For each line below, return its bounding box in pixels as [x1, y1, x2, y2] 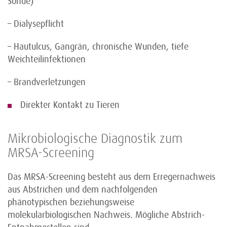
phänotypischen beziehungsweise [8, 197, 134, 207]
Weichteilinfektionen [8, 54, 86, 64]
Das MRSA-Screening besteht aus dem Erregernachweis [8, 172, 215, 182]
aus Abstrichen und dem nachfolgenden [8, 184, 158, 195]
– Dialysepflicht [8, 19, 64, 29]
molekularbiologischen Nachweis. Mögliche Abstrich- [8, 210, 205, 220]
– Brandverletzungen [8, 77, 86, 87]
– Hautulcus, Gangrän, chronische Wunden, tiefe [8, 42, 188, 52]
